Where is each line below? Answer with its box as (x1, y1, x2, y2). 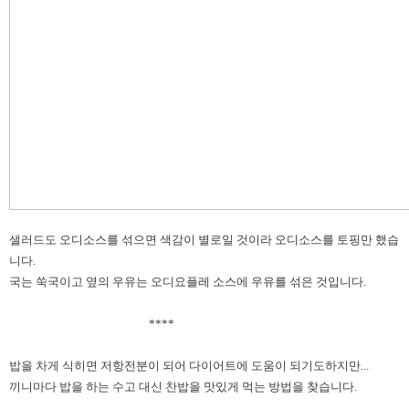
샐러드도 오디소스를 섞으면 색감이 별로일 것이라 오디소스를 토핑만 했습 (9, 233, 399, 246)
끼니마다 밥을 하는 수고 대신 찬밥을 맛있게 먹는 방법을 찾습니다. (9, 380, 357, 393)
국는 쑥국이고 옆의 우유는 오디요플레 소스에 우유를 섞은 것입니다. (9, 275, 366, 288)
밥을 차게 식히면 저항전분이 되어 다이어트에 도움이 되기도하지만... (9, 359, 369, 372)
